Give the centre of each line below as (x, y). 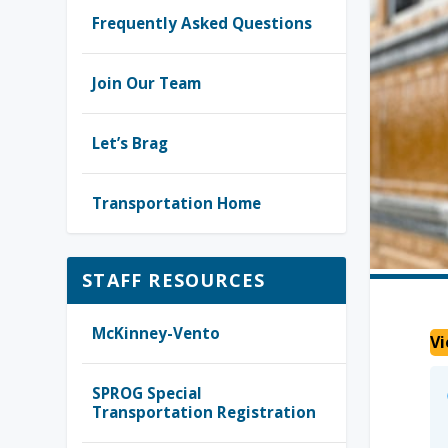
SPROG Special (147, 393)
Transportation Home (177, 203)
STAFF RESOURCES (174, 280)
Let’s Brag (130, 143)
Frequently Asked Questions (202, 23)
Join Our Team (147, 83)
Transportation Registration (204, 412)
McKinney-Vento (156, 333)
